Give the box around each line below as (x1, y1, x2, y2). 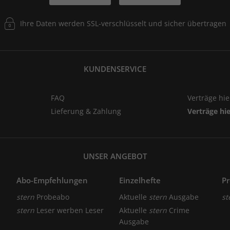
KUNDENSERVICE (83, 63, 146, 74)
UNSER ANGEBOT (83, 150, 147, 161)
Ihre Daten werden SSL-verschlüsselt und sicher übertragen (20, 18, 226, 28)
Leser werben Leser (34, 205, 104, 215)
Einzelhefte (119, 175, 161, 185)
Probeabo (34, 191, 69, 202)
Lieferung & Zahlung (50, 106, 121, 116)
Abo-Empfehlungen (16, 175, 88, 185)
